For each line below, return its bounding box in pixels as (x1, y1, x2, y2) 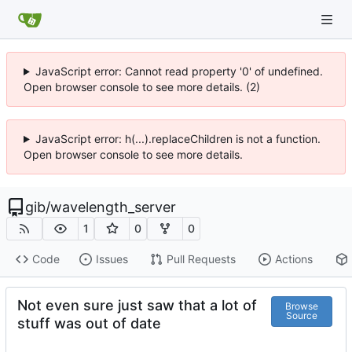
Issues (95, 252, 128, 266)
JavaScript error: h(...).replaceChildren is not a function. (35, 132, 321, 145)
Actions (274, 252, 313, 266)
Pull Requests (166, 252, 236, 266)
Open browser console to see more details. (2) (24, 80, 260, 93)
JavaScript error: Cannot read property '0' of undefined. (35, 64, 323, 78)
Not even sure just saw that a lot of (17, 296, 257, 313)
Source (285, 310, 317, 322)
